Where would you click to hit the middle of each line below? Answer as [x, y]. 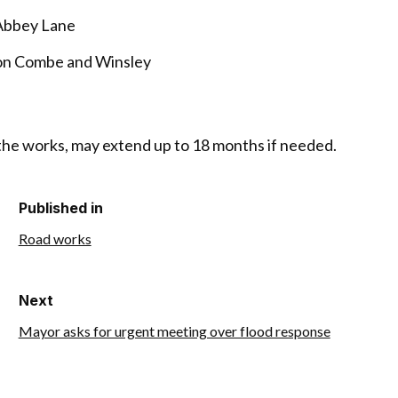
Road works [55, 239]
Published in [60, 208]
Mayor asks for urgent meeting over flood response [174, 330]
